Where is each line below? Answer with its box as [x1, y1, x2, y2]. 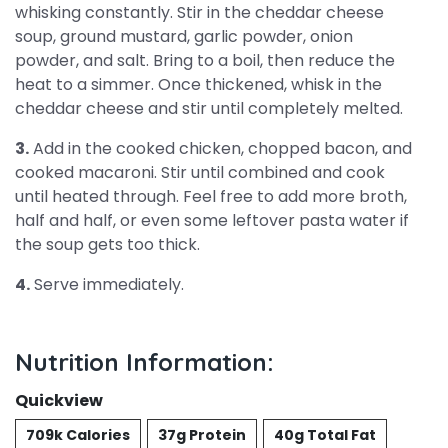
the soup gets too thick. [15, 233, 200, 256]
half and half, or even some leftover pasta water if [15, 209, 409, 232]
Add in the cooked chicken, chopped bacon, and [29, 137, 412, 160]
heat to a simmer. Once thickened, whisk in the [15, 73, 382, 96]
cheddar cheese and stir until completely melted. [15, 97, 403, 120]
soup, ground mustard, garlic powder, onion [15, 25, 353, 48]
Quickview [15, 389, 103, 412]
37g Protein [158, 425, 246, 445]
